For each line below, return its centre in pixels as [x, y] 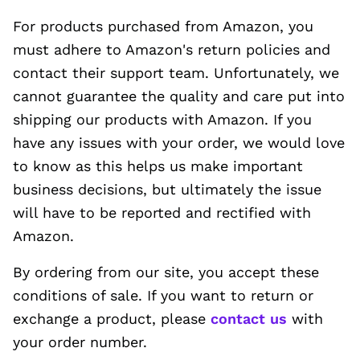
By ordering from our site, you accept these [166, 272]
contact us [249, 319]
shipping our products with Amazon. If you [162, 119]
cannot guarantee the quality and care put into [179, 96]
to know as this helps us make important [158, 166]
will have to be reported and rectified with [162, 213]
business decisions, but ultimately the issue [167, 189]
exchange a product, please [112, 319]
